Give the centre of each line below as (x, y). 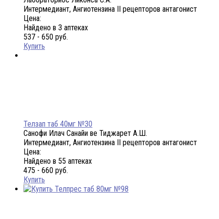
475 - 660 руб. (46, 171)
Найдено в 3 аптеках (56, 28)
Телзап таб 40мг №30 (58, 124)
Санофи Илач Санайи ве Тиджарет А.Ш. (85, 133)
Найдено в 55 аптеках (58, 161)
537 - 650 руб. (46, 37)
